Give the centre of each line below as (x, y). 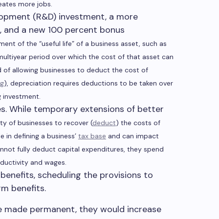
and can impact (132, 136)
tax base (92, 136)
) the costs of (138, 123)
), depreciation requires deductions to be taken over (88, 83)
